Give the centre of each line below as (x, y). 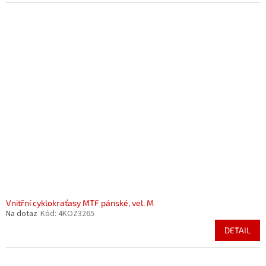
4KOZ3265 (76, 214)
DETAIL (237, 230)
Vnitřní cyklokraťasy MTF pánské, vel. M (80, 203)
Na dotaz (22, 214)
